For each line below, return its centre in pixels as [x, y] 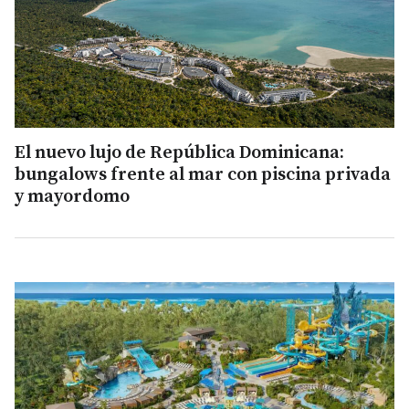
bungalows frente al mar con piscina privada [203, 174]
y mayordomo [72, 196]
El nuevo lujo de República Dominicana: [179, 152]
